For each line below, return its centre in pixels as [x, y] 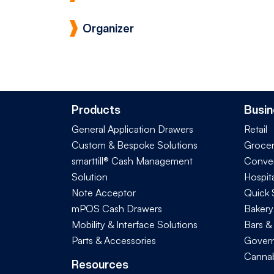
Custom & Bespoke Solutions [135, 145]
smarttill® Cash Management [132, 161]
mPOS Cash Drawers [117, 208]
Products [96, 109]
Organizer [108, 29]
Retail [256, 129]
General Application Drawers [132, 129]
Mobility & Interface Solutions [135, 224]
